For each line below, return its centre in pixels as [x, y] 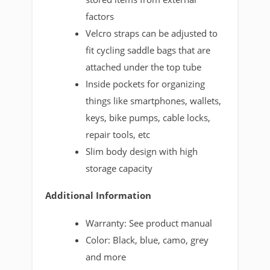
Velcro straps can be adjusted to [152, 33]
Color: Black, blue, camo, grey [147, 240]
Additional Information [98, 195]
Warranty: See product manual [149, 223]
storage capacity [119, 168]
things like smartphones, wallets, [154, 101]
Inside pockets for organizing [146, 84]
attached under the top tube [144, 67]
